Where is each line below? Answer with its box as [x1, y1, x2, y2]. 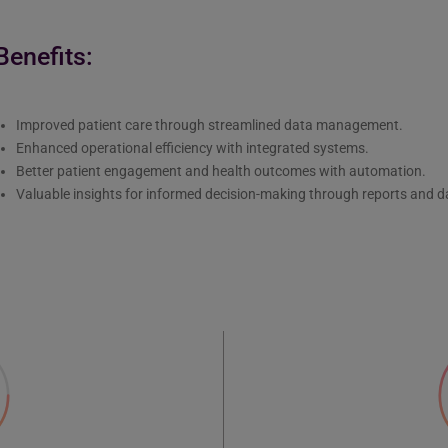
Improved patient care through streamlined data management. [16, 116, 404, 134]
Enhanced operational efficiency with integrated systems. [16, 139, 370, 157]
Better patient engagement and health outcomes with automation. [16, 162, 427, 180]
